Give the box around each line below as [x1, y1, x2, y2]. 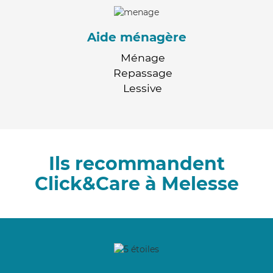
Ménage [120, 51, 165, 64]
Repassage [113, 66, 172, 79]
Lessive [123, 81, 162, 94]
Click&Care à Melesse [34, 172, 239, 195]
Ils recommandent [48, 152, 225, 175]
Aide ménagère [87, 29, 186, 44]
